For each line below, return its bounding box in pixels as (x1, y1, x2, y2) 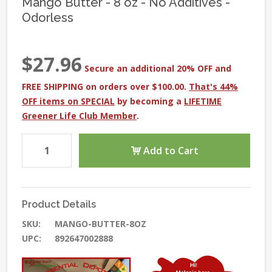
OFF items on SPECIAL (22, 95, 115, 107)
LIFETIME (184, 95, 222, 107)
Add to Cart (140, 143, 199, 157)
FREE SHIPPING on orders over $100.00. (22, 80, 189, 92)
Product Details (22, 198, 96, 210)
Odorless (22, 10, 73, 25)
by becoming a (115, 95, 184, 107)
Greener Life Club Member (22, 109, 137, 121)
